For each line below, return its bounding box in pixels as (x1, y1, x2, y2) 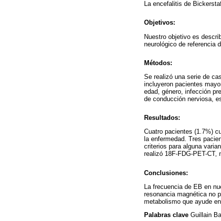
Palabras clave (144, 211, 190, 219)
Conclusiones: (144, 169, 188, 177)
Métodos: (144, 59, 172, 67)
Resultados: (144, 114, 180, 122)
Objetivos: (144, 19, 175, 27)
